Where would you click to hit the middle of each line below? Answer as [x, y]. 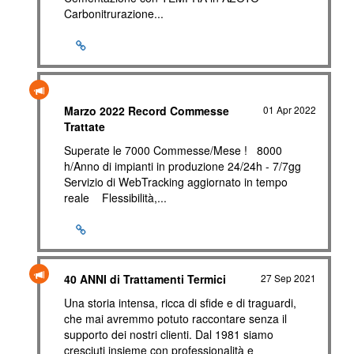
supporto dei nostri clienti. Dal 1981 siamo [169, 334]
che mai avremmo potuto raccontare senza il [175, 318]
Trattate [85, 126]
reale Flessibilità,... [115, 198]
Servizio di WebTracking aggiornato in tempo [176, 182]
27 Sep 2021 [289, 278]
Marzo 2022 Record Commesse [147, 111]
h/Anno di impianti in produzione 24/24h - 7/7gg [183, 166]
